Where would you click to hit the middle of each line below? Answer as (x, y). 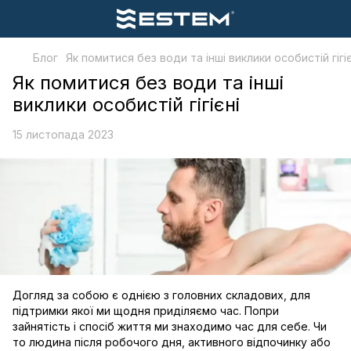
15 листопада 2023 (63, 134)
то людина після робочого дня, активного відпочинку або (172, 342)
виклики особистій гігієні (126, 105)
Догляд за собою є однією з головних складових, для (161, 295)
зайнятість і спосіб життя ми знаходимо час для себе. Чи (170, 327)
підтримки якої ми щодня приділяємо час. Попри (146, 311)
